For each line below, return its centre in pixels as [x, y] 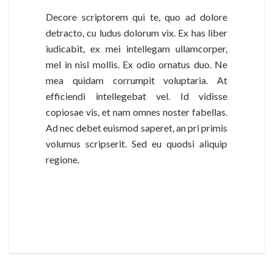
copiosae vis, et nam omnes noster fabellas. [136, 112]
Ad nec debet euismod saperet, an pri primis [136, 127]
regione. [62, 159]
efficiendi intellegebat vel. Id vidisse [136, 96]
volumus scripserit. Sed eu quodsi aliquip [136, 143]
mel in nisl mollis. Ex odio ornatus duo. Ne [136, 64]
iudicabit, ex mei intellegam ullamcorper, [136, 48]
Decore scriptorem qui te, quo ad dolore [136, 16]
